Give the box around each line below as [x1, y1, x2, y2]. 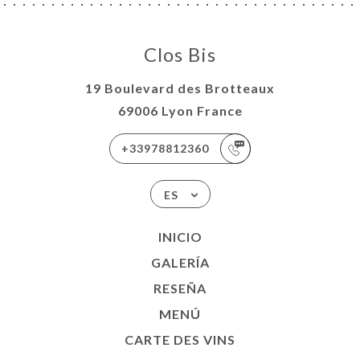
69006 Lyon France [117, 103, 243, 118]
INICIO [157, 229, 202, 244]
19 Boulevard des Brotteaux [85, 80, 275, 96]
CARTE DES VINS [125, 332, 235, 347]
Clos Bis [144, 43, 216, 66]
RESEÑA [153, 280, 207, 296]
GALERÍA [150, 255, 210, 270]
